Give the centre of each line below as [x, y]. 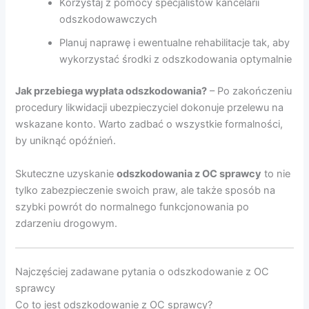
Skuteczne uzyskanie [66, 173]
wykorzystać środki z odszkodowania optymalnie [176, 60]
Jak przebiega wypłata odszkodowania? [111, 91]
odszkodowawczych [109, 20]
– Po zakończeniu [250, 91]
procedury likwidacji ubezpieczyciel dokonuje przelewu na [150, 108]
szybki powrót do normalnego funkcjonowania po [132, 207]
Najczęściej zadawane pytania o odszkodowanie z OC [142, 271]
